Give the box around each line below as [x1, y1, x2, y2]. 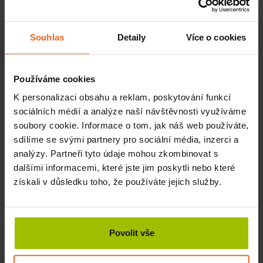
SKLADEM [110, 245, 153, 257]
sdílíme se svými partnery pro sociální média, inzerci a [14, 134, 239, 145]
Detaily [117, 32, 146, 42]
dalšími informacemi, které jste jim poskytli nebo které [14, 163, 235, 173]
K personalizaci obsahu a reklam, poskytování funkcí [14, 92, 231, 103]
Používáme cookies [14, 73, 96, 84]
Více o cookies [186, 32, 247, 42]
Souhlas [30, 32, 64, 42]
